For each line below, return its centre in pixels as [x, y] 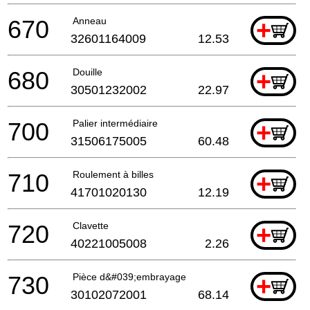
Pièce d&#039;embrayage [129, 276]
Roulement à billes [113, 174]
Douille [88, 72]
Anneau [90, 20]
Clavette [91, 225]
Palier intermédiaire [115, 123]
